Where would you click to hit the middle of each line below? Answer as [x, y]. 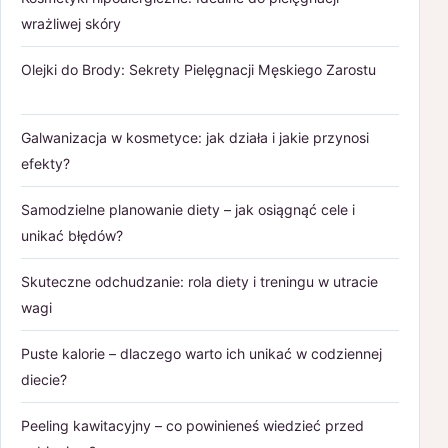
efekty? [45, 163]
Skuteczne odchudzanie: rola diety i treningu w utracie [199, 281]
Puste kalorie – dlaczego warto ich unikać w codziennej [201, 353]
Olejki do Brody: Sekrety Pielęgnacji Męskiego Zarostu [198, 69]
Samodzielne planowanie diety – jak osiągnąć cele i [188, 209]
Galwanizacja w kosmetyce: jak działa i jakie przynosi [195, 137]
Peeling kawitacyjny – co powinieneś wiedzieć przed [192, 425]
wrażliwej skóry [71, 23]
